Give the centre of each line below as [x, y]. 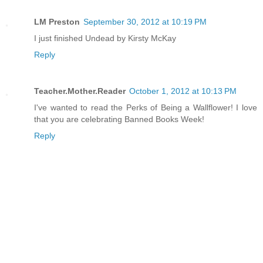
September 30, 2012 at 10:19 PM [145, 22]
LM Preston [57, 22]
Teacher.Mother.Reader [80, 91]
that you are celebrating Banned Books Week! [119, 119]
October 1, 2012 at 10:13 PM [183, 91]
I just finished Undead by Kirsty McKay [105, 38]
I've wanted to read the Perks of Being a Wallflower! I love [146, 108]
